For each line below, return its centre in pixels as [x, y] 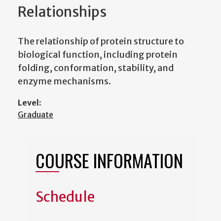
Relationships [62, 12]
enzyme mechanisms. [64, 81]
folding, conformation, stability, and [96, 68]
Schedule [65, 197]
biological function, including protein [98, 55]
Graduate [36, 115]
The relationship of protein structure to [101, 41]
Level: [30, 103]
